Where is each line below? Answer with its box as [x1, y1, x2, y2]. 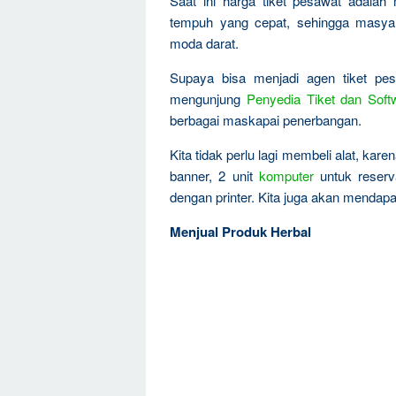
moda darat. [170, 34, 239, 52]
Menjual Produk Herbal [170, 222, 311, 241]
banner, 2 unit [170, 166, 259, 185]
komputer [258, 166, 314, 185]
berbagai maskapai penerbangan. [170, 110, 362, 129]
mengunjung [170, 89, 247, 108]
